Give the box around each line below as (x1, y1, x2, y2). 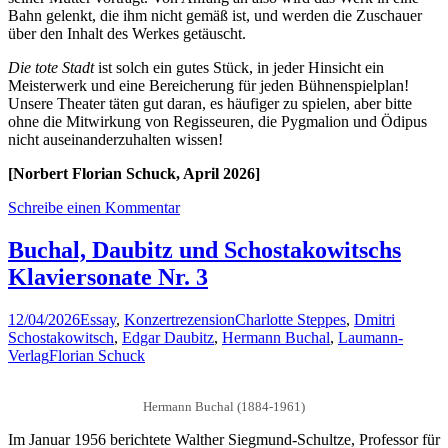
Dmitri (354, 311, 395, 329)
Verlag (8, 347, 49, 365)
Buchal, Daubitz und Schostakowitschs (8, 237, 401, 264)
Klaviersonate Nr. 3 (8, 264, 208, 291)
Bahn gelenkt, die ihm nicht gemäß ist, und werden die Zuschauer (8, 7, 422, 25)
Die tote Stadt (8, 59, 94, 77)
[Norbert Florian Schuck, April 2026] (8, 165, 260, 183)
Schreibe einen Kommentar (8, 199, 180, 217)
